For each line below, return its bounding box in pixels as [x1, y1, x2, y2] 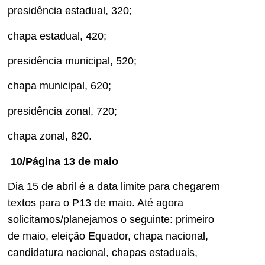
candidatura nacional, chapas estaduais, [8, 246, 198, 258]
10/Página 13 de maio [11, 155, 118, 167]
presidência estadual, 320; [8, 5, 132, 17]
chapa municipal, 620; [8, 80, 111, 92]
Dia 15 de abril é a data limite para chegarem [8, 180, 220, 192]
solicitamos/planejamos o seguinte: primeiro [8, 213, 214, 225]
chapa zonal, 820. [8, 130, 92, 143]
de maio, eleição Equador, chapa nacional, [8, 230, 208, 242]
